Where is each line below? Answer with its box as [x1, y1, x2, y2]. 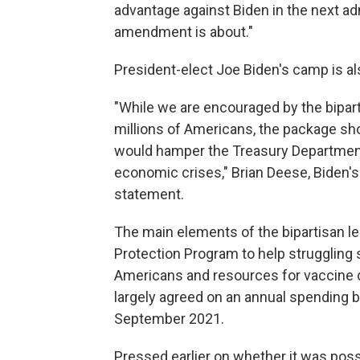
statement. [114, 186, 184, 203]
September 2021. [114, 310, 224, 328]
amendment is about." [114, 23, 253, 41]
